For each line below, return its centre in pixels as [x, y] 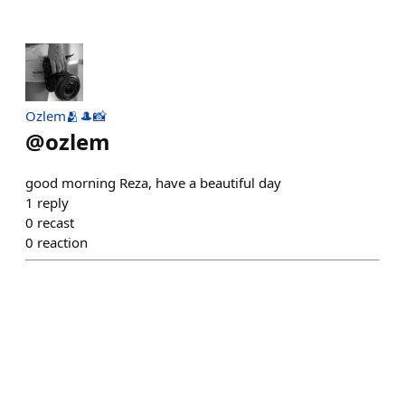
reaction [62, 242]
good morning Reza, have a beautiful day [153, 183]
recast [56, 222]
